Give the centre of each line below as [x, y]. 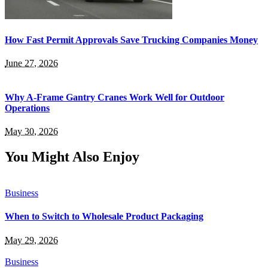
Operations [27, 108]
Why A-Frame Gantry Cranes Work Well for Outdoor [115, 98]
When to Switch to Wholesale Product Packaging [104, 217]
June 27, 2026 [31, 63]
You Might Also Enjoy [72, 157]
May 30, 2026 [31, 132]
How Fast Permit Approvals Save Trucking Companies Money [131, 39]
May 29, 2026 [31, 240]
